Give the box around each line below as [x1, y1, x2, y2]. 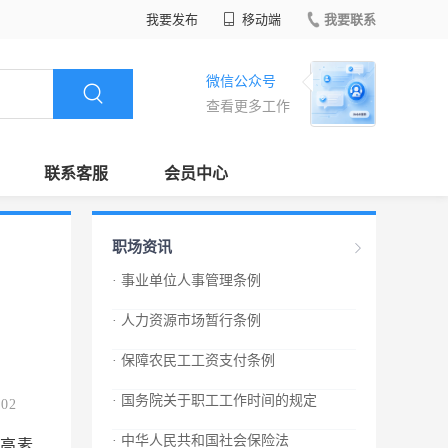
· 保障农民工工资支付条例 [112, 353, 275, 368]
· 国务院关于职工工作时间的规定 [112, 393, 317, 408]
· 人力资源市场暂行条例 [112, 313, 261, 328]
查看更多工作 [206, 99, 290, 114]
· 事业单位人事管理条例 [112, 273, 261, 288]
